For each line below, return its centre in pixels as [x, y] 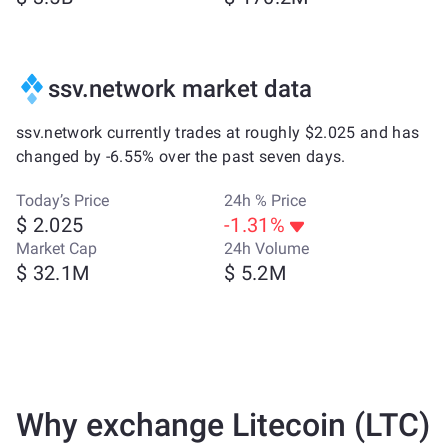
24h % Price [265, 200]
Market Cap [56, 248]
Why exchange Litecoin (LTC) [223, 425]
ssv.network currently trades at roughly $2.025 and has [218, 132]
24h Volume [266, 248]
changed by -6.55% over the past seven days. [181, 156]
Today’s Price [62, 200]
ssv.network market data [180, 89]
